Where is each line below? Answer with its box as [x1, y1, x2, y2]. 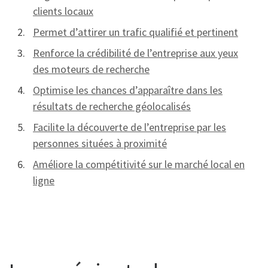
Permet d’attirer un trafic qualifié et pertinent [33, 25, 238, 39]
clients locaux [33, 4, 93, 18]
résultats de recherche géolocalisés [33, 99, 191, 113]
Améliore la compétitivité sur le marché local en [33, 157, 245, 171]
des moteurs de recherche [33, 62, 150, 76]
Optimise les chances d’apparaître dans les [33, 83, 223, 97]
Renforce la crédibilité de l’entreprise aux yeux [33, 45, 238, 60]
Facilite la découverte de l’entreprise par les [33, 120, 226, 134]
